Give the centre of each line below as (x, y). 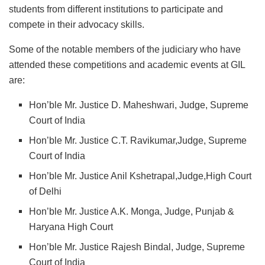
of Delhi (46, 192)
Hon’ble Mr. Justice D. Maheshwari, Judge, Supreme (139, 105)
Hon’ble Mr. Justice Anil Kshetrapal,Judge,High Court (140, 176)
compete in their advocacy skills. (77, 25)
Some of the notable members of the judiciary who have (125, 50)
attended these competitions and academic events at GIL (127, 65)
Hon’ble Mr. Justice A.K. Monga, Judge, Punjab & (132, 212)
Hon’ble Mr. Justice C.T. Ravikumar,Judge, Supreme (138, 141)
